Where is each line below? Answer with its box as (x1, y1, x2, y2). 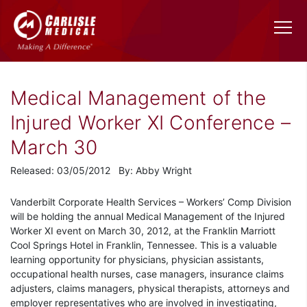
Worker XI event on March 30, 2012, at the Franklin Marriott (10, 225, 275, 237)
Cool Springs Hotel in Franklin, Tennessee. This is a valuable (10, 239, 277, 251)
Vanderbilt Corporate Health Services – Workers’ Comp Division (10, 196, 291, 208)
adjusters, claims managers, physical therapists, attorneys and (10, 282, 290, 295)
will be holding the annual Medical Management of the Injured (10, 210, 285, 223)
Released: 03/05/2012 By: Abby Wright (10, 164, 192, 177)
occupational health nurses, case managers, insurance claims (10, 268, 284, 280)
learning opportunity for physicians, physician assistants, (10, 254, 264, 266)
